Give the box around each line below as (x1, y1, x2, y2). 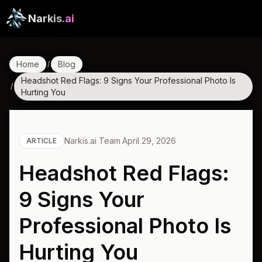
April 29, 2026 (122, 136, 176, 146)
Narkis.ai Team (64, 136, 120, 146)
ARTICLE (26, 136, 57, 145)
